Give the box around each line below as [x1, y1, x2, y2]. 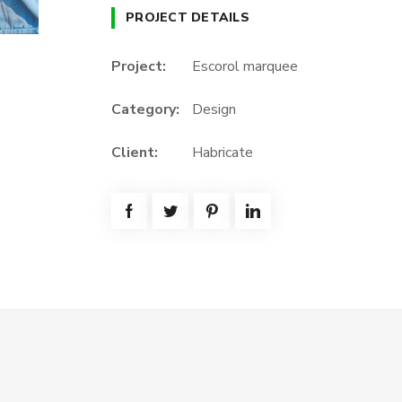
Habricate [192, 143, 253, 163]
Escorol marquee [192, 57, 298, 77]
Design [192, 100, 236, 120]
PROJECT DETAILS [126, 9, 249, 27]
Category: [111, 100, 179, 120]
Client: [111, 143, 158, 163]
